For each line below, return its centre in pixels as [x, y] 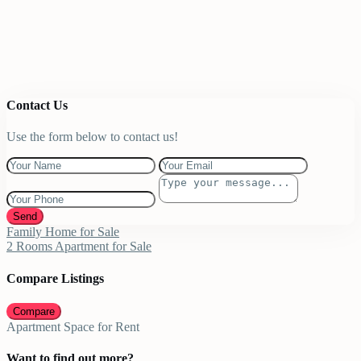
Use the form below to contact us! [92, 137]
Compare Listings [55, 278]
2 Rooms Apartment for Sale [79, 247]
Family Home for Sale [63, 232]
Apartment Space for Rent [73, 327]
